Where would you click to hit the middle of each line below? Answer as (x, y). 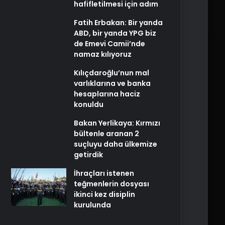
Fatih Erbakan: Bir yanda (118, 23)
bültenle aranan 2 (106, 134)
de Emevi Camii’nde (109, 44)
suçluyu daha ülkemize (116, 144)
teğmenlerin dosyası (111, 184)
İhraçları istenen (104, 173)
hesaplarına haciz (107, 94)
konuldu (89, 104)
